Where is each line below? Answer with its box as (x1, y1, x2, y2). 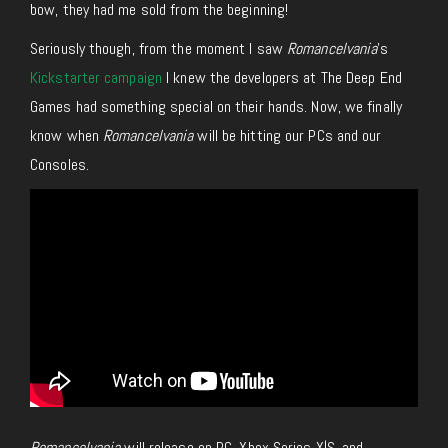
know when (30, 125, 103, 146)
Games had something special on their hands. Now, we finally (30, 96, 402, 117)
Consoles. (30, 154, 89, 175)
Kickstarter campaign (30, 67, 162, 88)
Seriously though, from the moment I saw (30, 38, 287, 59)
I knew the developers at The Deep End (162, 67, 402, 88)
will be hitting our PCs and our (193, 125, 382, 146)
